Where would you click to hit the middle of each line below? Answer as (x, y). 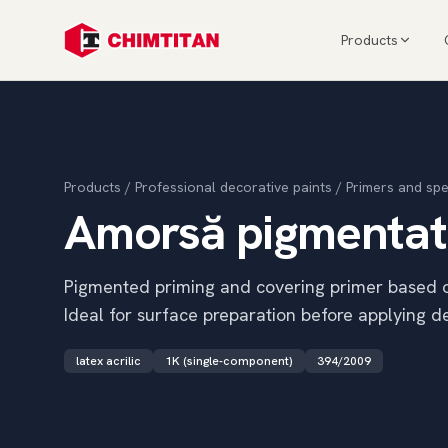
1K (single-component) (229, 361)
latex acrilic (108, 361)
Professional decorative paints (233, 187)
